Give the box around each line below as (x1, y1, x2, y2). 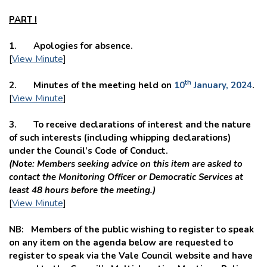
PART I (9, 13, 37, 26)
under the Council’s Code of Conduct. (9, 144, 168, 157)
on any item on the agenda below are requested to (9, 236, 233, 249)
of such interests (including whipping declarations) (9, 131, 231, 144)
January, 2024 (191, 79, 252, 91)
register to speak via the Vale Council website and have (9, 249, 253, 262)
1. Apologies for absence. (9, 39, 133, 52)
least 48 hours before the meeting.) (9, 184, 156, 196)
